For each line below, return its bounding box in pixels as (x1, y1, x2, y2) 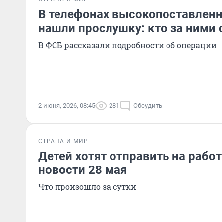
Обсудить (133, 102, 162, 109)
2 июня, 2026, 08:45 (38, 102, 95, 109)
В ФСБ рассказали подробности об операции (38, 40, 217, 50)
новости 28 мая (38, 163, 127, 177)
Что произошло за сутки (38, 181, 136, 192)
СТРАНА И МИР (38, 138, 88, 145)
